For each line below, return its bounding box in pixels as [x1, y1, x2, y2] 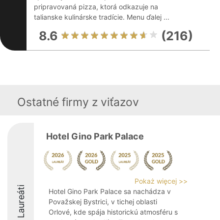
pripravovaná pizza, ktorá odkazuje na [34, 2, 158, 11]
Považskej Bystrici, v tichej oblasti [49, 197, 157, 206]
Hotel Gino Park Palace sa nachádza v [49, 187, 171, 195]
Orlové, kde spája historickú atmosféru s [49, 208, 178, 216]
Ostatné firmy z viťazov [17, 95, 139, 109]
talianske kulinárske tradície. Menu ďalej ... [34, 13, 169, 21]
